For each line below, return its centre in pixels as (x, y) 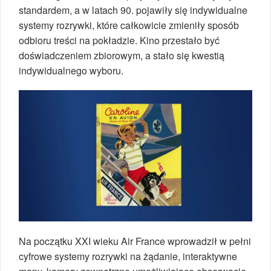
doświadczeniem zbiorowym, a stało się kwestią (122, 56)
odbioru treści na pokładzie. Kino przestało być (119, 41)
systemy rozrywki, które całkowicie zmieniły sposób (129, 25)
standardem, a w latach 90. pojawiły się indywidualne (133, 10)
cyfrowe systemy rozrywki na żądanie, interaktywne (128, 256)
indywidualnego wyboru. (71, 71)
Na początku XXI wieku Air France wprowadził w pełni (135, 241)
